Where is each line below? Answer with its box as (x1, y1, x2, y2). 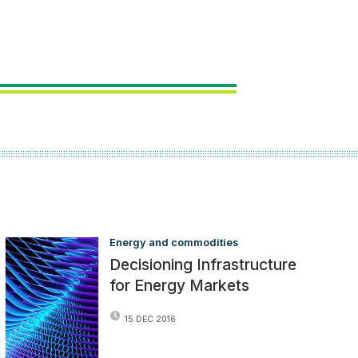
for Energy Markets (109, 276, 250, 296)
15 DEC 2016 (125, 313, 177, 324)
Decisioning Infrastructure (109, 255, 297, 275)
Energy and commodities (109, 237, 239, 249)
